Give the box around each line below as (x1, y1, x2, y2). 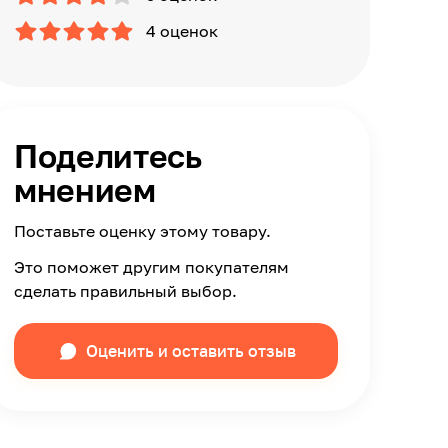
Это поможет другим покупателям (14, 257, 289, 277)
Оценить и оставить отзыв (86, 341, 296, 361)
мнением (14, 171, 156, 209)
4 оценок (146, 21, 218, 41)
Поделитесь (14, 137, 202, 175)
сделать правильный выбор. (14, 281, 237, 301)
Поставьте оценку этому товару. (14, 221, 271, 241)
